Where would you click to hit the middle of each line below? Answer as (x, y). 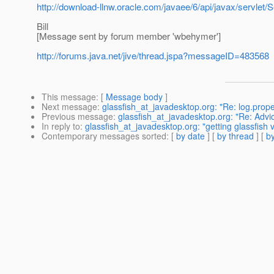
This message (69, 97)
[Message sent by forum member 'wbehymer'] (129, 36)
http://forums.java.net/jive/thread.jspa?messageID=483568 (153, 56)
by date (191, 136)
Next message (69, 107)
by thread (235, 136)
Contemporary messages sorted (104, 136)
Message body (134, 97)
